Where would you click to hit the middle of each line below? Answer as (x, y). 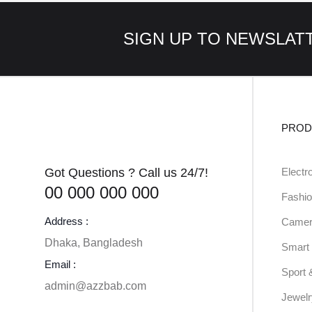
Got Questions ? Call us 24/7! (126, 173)
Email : (60, 264)
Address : (67, 221)
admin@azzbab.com (95, 286)
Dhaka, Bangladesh (94, 243)
